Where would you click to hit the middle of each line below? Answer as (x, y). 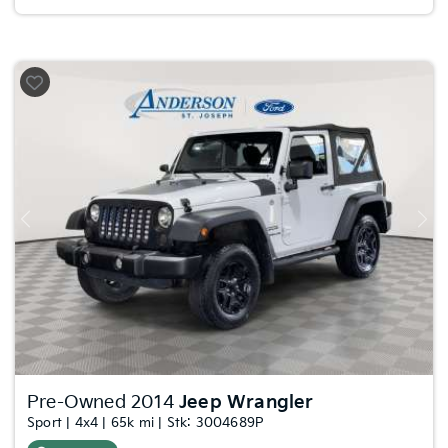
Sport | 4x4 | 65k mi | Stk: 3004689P (146, 423)
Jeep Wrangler (246, 403)
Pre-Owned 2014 (103, 403)
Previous (48, 226)
